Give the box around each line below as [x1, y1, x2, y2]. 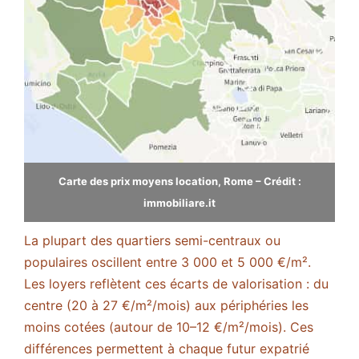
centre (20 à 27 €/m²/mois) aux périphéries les [24, 297, 309, 314]
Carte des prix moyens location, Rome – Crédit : [58, 175, 301, 188]
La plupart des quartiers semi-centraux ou [24, 232, 280, 249]
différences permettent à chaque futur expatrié [24, 341, 309, 357]
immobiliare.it [143, 196, 216, 210]
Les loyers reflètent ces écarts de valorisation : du [24, 276, 329, 292]
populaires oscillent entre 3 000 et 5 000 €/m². [24, 254, 311, 271]
